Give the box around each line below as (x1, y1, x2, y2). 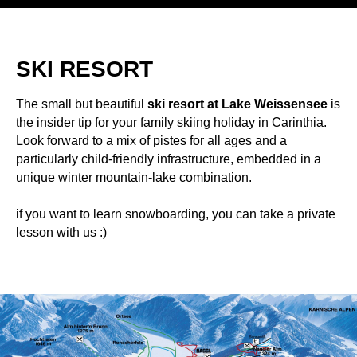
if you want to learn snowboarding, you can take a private (16, 206, 335, 221)
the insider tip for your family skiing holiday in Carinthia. (16, 115, 327, 129)
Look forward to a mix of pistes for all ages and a (16, 133, 287, 147)
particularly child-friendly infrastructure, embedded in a (16, 151, 321, 166)
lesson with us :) (16, 225, 107, 239)
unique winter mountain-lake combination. (16, 170, 252, 184)
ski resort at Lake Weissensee (147, 96, 328, 111)
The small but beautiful (16, 96, 147, 111)
